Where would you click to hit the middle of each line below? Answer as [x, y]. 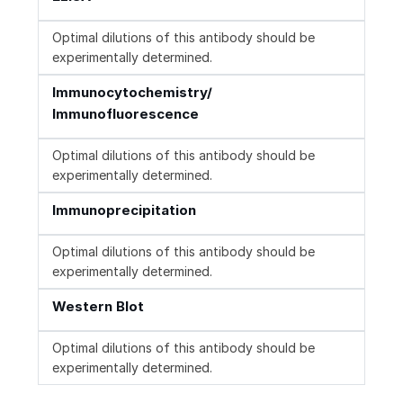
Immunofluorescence [125, 114]
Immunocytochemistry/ [132, 93]
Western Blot [98, 307]
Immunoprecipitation [124, 210]
